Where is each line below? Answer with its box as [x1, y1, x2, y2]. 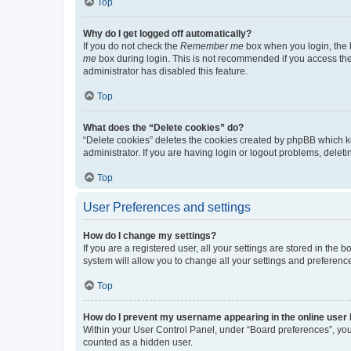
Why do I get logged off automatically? [83, 28, 251, 39]
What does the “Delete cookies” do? [83, 122, 244, 133]
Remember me [180, 41, 244, 52]
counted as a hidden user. [83, 337, 193, 348]
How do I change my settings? [83, 230, 216, 241]
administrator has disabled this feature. [83, 66, 248, 77]
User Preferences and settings [83, 201, 251, 214]
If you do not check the [83, 41, 180, 52]
